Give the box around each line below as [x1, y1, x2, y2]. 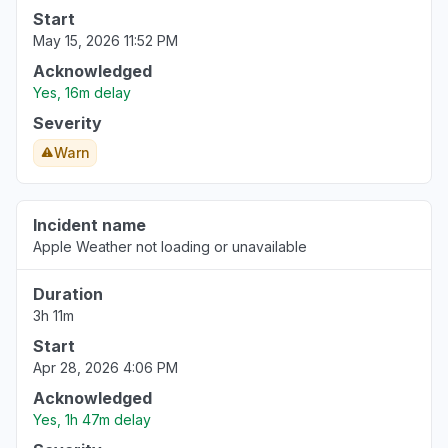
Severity [33, 113, 102, 133]
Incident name [33, 215, 146, 235]
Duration [33, 284, 103, 304]
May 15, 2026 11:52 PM [33, 32, 178, 49]
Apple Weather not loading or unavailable [33, 238, 307, 255]
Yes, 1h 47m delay [33, 411, 151, 428]
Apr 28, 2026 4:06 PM [33, 359, 178, 376]
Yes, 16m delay [33, 84, 131, 101]
